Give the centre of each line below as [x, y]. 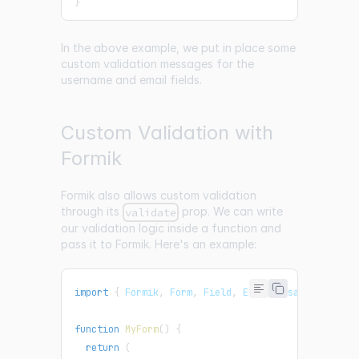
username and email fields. [131, 79]
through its [92, 211]
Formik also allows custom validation [159, 195]
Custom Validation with [167, 132]
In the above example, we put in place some [178, 47]
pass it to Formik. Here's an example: [159, 244]
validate [151, 212]
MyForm [142, 329]
